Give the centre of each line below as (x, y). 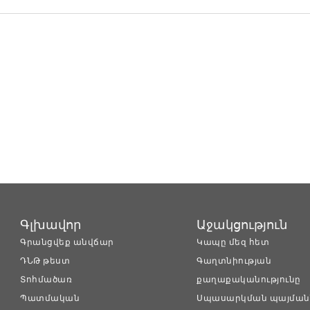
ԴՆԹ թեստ (45, 260)
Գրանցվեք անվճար (67, 241)
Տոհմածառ (46, 279)
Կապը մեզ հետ (233, 241)
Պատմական (50, 297)
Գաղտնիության (234, 260)
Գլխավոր (51, 224)
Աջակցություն (242, 224)
